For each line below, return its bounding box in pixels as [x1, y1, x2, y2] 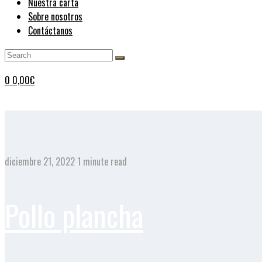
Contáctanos [28, 23, 73, 37]
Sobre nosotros [28, 9, 82, 23]
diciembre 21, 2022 [5, 154, 75, 168]
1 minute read [75, 154, 127, 168]
